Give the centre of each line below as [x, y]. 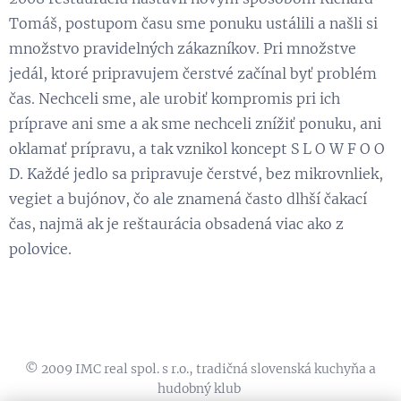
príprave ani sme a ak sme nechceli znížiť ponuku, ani [195, 124]
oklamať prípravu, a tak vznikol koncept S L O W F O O [197, 149]
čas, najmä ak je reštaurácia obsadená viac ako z [176, 224]
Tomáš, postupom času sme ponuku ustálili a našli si [193, 23]
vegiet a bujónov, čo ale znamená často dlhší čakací [188, 199]
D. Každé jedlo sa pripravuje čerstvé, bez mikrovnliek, [196, 174]
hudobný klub [200, 388]
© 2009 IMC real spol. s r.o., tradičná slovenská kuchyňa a [200, 369]
